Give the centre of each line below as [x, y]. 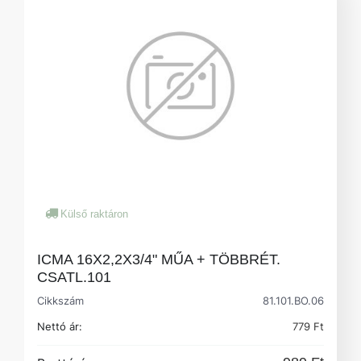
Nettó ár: [60, 326]
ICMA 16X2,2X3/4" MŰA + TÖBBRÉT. [159, 259]
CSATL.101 [74, 277]
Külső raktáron [94, 214]
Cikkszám [64, 300]
